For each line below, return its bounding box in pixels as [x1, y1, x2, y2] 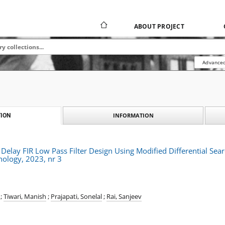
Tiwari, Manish [4, 192, 46, 201]
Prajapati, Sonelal [51, 192, 102, 201]
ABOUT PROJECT [134, 22, 184, 31]
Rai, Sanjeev [106, 192, 142, 201]
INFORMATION [113, 111, 154, 119]
